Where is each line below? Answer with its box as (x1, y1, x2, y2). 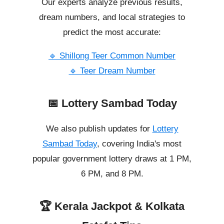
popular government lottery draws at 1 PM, (32, 154, 191, 164)
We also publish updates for (45, 124, 152, 134)
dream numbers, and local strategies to (39, 12, 185, 22)
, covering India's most (97, 139, 181, 149)
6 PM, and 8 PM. (80, 169, 143, 179)
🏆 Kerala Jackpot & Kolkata (39, 200, 184, 213)
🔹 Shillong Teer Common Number (48, 51, 175, 61)
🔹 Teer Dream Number (68, 66, 155, 76)
